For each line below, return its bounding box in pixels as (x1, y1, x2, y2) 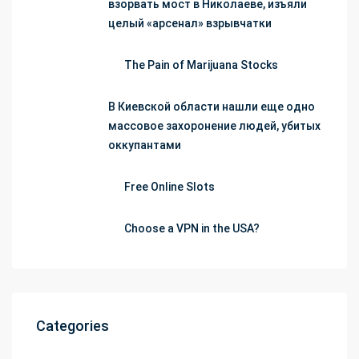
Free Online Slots (124, 179, 215, 193)
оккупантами (108, 138, 181, 151)
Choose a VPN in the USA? (124, 221, 260, 235)
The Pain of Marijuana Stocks (124, 58, 278, 71)
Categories (36, 317, 109, 334)
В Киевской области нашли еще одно (108, 99, 315, 113)
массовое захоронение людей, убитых (108, 119, 321, 132)
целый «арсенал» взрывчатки (108, 16, 272, 30)
